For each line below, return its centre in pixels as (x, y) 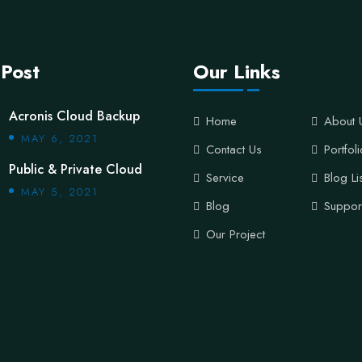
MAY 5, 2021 (59, 192)
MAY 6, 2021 (59, 139)
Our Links (237, 72)
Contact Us (234, 149)
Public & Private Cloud (75, 169)
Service (225, 178)
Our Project (236, 234)
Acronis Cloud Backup (74, 116)
